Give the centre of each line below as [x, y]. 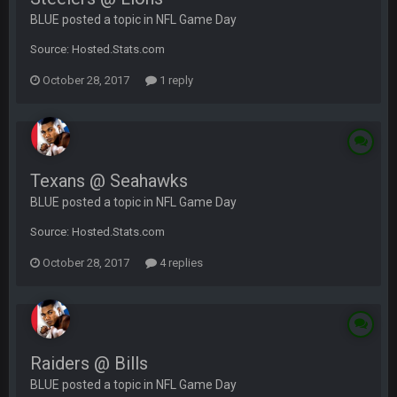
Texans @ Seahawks [109, 181]
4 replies [180, 263]
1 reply [175, 80]
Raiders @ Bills [89, 363]
